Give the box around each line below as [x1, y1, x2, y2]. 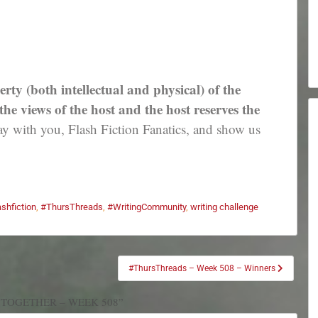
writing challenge [190, 202, 258, 213]
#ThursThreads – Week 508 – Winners [128, 263, 278, 274]
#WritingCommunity [106, 202, 186, 213]
